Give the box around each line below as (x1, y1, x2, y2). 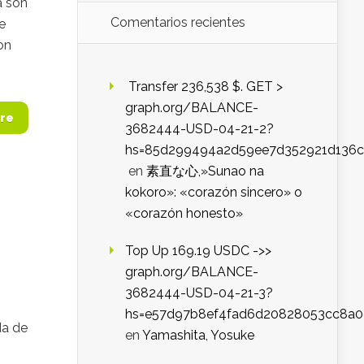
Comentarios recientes (110, 14, 245, 30)
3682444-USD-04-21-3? (125, 284, 273, 301)
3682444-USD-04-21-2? (125, 120, 274, 136)
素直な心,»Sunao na (146, 162, 264, 179)
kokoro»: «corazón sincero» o (125, 184, 302, 200)
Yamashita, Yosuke (142, 327, 254, 343)
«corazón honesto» (125, 205, 243, 221)
